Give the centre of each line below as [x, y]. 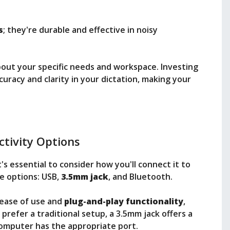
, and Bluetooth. [140, 177]
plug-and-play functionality [124, 202]
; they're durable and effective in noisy [80, 30]
